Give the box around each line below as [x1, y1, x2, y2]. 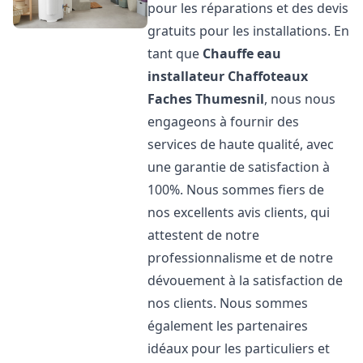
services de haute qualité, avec [147, 135, 335, 153]
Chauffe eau [203, 45, 282, 62]
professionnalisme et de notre [147, 249, 334, 267]
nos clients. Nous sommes [147, 294, 309, 312]
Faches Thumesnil [147, 90, 265, 108]
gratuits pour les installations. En [147, 22, 350, 40]
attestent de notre [147, 226, 260, 244]
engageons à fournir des [147, 113, 300, 130]
